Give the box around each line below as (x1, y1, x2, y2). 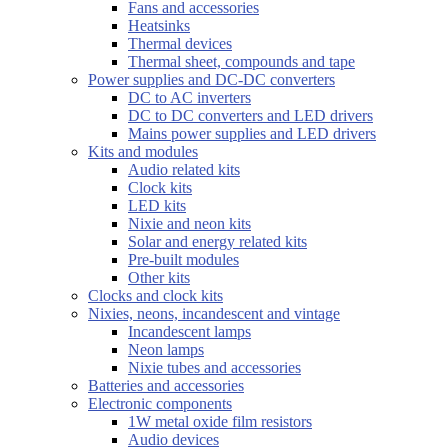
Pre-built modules (128, 250, 239, 268)
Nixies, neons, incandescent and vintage (88, 304, 340, 322)
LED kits (128, 196, 186, 214)
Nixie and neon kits (128, 214, 251, 232)
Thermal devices (128, 34, 232, 52)
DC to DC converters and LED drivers (128, 106, 373, 124)
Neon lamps (128, 340, 204, 358)
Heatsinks (128, 16, 190, 34)
